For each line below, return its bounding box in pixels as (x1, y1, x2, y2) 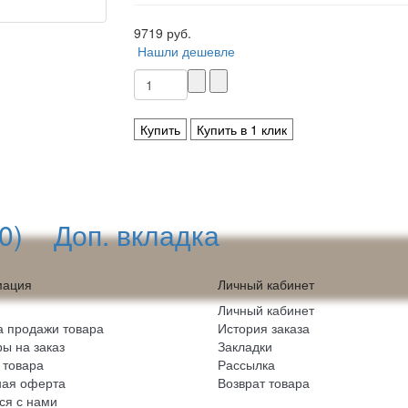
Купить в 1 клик (196, 120, 287, 138)
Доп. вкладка (54, 215, 219, 254)
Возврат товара (218, 373, 310, 392)
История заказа (218, 319, 310, 337)
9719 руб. (133, 24, 191, 42)
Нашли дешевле (137, 42, 235, 60)
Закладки (218, 337, 272, 355)
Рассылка (218, 355, 275, 373)
